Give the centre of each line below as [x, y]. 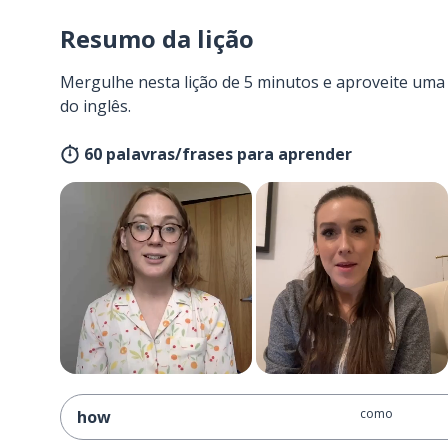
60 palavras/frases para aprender [218, 154]
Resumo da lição [157, 38]
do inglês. [95, 106]
